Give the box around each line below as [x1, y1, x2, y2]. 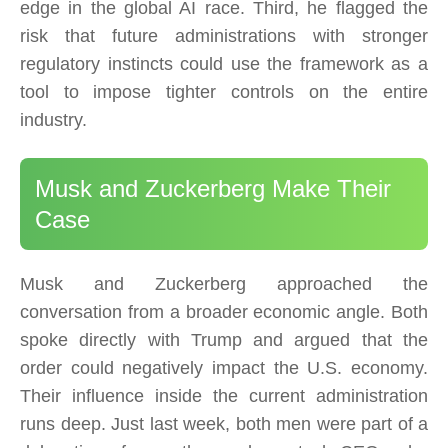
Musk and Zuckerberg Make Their [35, 175, 391, 203]
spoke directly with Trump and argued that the [20, 330, 428, 351]
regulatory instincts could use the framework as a [20, 54, 428, 75]
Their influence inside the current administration [20, 386, 428, 407]
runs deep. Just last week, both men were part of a [20, 414, 428, 435]
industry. [20, 110, 87, 131]
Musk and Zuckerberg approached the [20, 274, 428, 295]
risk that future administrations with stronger [20, 26, 428, 47]
